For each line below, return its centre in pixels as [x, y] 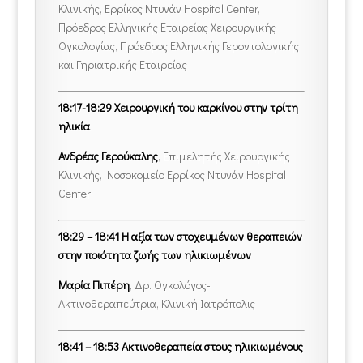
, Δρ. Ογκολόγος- [170, 285]
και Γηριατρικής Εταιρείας [122, 65]
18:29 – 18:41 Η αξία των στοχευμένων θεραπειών [180, 237]
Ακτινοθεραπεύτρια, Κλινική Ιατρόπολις [156, 304]
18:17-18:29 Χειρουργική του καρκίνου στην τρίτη [178, 108]
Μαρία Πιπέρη [94, 285]
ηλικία [74, 126]
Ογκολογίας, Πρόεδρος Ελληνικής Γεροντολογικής [178, 46]
